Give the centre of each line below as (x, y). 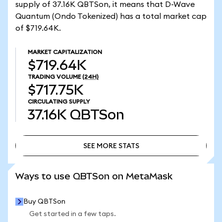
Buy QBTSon (44, 202)
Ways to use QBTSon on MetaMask (94, 176)
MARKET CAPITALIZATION (65, 52)
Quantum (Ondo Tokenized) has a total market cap (111, 16)
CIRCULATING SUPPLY (59, 102)
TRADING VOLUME (54, 77)
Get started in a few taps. (73, 214)
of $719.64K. (38, 28)
